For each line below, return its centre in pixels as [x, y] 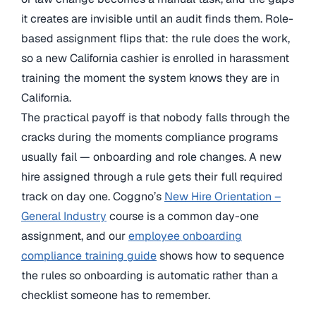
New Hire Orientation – [223, 196]
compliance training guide [89, 255]
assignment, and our [75, 236]
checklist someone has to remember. [116, 295]
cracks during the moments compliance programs [150, 137]
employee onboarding [185, 236]
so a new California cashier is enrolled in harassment [155, 58]
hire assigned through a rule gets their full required [152, 176]
